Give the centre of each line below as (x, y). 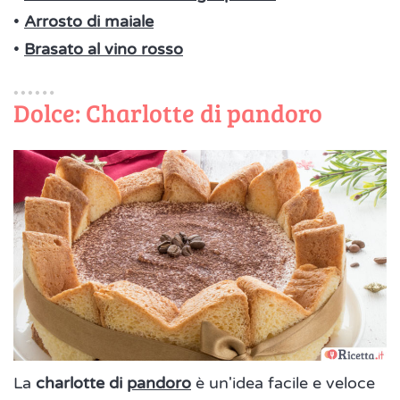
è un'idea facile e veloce (283, 383)
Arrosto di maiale (89, 21)
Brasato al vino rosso (104, 49)
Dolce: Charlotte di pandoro (168, 112)
